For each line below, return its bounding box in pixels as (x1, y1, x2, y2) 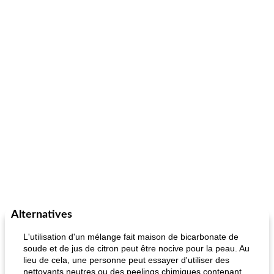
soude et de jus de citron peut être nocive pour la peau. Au (23, 243, 250, 253)
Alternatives (11, 209, 72, 220)
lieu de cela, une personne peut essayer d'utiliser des (23, 255, 229, 265)
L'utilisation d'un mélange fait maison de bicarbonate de (23, 232, 239, 242)
